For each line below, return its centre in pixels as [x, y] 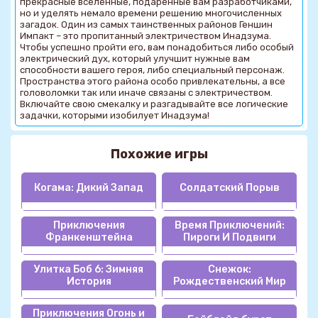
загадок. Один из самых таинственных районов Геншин [146, 24]
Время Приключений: [229, 226]
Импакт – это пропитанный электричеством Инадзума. [146, 35]
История [89, 282]
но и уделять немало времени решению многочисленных [151, 13]
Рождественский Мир [229, 282]
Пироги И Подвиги [229, 238]
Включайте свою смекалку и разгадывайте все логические [154, 104]
